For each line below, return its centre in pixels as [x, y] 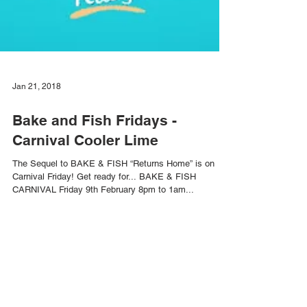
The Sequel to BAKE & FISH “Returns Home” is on [113, 262]
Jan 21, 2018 [37, 185]
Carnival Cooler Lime [85, 239]
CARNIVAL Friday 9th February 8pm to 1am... [166, 288]
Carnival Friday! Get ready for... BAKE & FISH [104, 275]
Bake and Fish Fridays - [95, 219]
